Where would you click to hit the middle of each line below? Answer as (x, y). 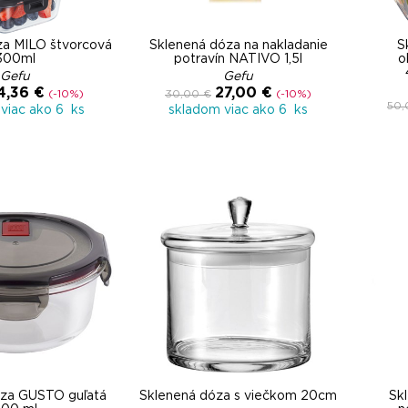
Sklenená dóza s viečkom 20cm (238, 396)
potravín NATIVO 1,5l (238, 59)
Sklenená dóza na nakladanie (238, 46)
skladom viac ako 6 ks (238, 110)
